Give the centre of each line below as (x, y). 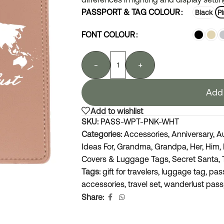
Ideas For (97, 147)
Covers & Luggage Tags (125, 159)
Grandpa (170, 147)
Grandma (134, 147)
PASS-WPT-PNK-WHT (140, 122)
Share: (93, 197)
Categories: (102, 134)
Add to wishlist (117, 111)
